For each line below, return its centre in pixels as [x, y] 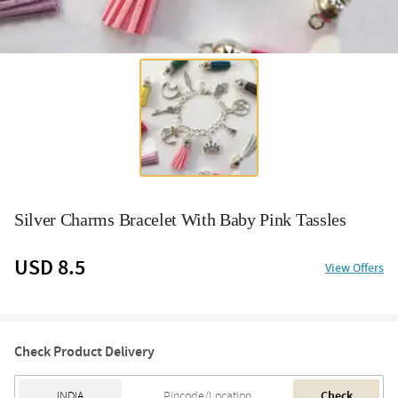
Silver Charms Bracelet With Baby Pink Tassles [180, 219]
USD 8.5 [50, 267]
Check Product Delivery [84, 351]
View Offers [354, 268]
